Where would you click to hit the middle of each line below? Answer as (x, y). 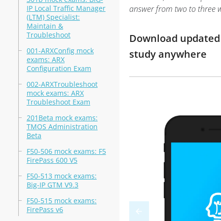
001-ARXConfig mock (60, 51)
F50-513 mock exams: (61, 176)
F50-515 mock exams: (61, 201)
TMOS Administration (62, 127)
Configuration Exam (59, 68)
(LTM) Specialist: (53, 17)
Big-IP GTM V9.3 (52, 185)
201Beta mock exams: (62, 118)
